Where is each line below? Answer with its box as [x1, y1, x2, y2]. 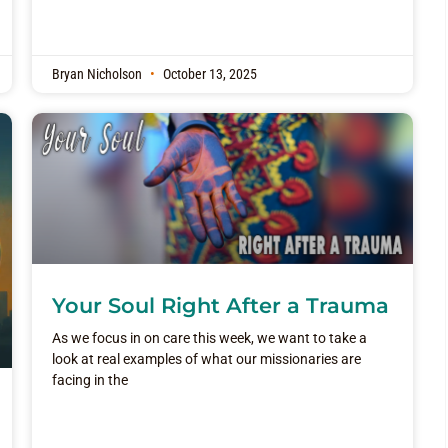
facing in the [51, 371, 128, 388]
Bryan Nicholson [51, 66, 145, 84]
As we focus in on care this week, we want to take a [51, 329, 367, 346]
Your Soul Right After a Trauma [51, 292, 389, 318]
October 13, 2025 [159, 66, 257, 84]
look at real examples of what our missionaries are [51, 350, 361, 367]
